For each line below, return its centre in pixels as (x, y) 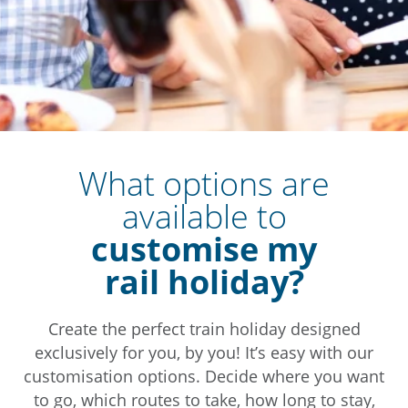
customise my (204, 249)
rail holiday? (204, 281)
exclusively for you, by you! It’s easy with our (204, 352)
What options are (204, 183)
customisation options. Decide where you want (204, 376)
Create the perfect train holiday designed (204, 328)
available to (204, 216)
